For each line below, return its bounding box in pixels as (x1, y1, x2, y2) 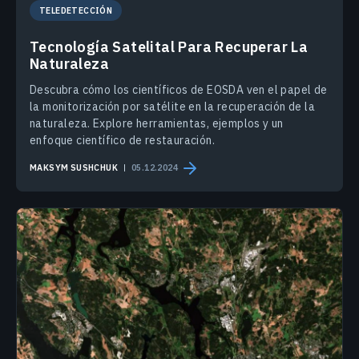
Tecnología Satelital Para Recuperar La (30, 37, 309, 56)
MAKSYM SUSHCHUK (30, 162, 118, 174)
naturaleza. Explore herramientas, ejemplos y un (30, 115, 284, 131)
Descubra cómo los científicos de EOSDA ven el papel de (30, 82, 328, 97)
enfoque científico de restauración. (30, 132, 215, 147)
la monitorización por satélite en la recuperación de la (30, 99, 315, 114)
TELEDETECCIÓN (39, 4, 113, 16)
